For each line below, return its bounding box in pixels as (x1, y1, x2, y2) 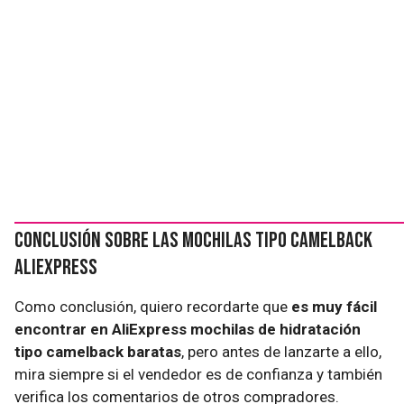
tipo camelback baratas (14, 342, 181, 361)
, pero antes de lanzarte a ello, (181, 342, 381, 361)
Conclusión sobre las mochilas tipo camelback (14, 226, 372, 253)
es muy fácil (291, 297, 377, 316)
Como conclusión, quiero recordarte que (14, 297, 291, 316)
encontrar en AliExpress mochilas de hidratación (14, 319, 361, 338)
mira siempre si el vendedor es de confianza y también (14, 364, 382, 383)
